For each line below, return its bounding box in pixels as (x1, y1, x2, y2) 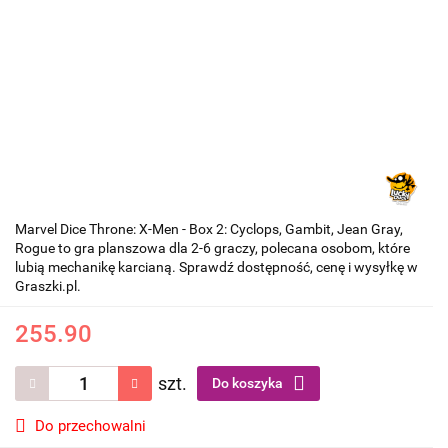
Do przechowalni (35, 417, 146, 436)
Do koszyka (212, 375, 286, 392)
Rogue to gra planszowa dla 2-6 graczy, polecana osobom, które (15, 240, 410, 257)
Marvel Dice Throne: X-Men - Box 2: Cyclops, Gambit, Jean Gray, (15, 221, 403, 238)
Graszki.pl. (15, 278, 81, 295)
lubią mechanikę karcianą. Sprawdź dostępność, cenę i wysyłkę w (15, 259, 418, 276)
